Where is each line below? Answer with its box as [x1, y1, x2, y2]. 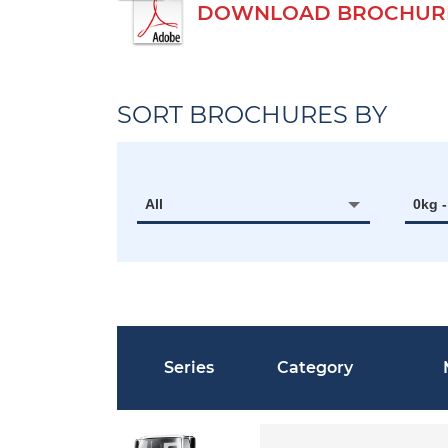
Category [277, 357, 353, 377]
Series [163, 357, 214, 377]
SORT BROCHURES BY [117, 99, 387, 129]
